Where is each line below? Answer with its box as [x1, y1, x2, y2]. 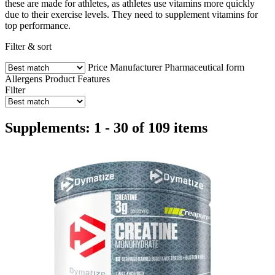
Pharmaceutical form [165, 61, 244, 72]
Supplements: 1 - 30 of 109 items [5, 119, 207, 136]
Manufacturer [110, 61, 162, 72]
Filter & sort [5, 41, 52, 52]
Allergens [5, 73, 42, 84]
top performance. [5, 20, 71, 31]
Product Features [45, 73, 110, 84]
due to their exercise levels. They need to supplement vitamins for [5, 9, 258, 20]
